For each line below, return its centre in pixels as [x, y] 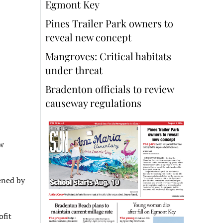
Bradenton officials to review [110, 89]
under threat [74, 70]
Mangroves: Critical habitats [108, 56]
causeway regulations [93, 103]
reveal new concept [90, 37]
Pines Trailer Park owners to [109, 23]
